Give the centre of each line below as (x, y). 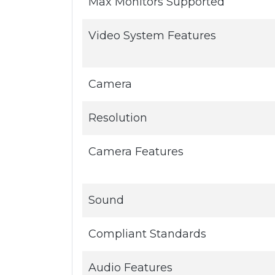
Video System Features (152, 36)
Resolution (118, 118)
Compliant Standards (147, 234)
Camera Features (136, 152)
